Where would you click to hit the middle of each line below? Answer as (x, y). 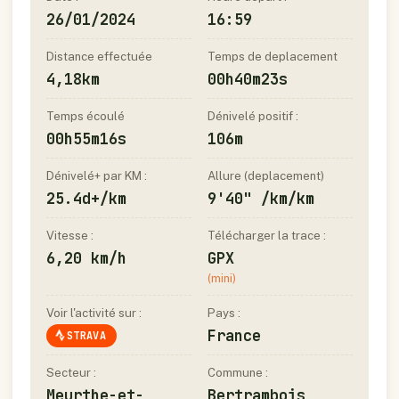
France (234, 335)
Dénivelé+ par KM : (97, 175)
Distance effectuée (99, 56)
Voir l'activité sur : (94, 313)
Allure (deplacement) (266, 175)
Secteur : (71, 373)
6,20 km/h (86, 258)
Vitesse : (70, 235)
